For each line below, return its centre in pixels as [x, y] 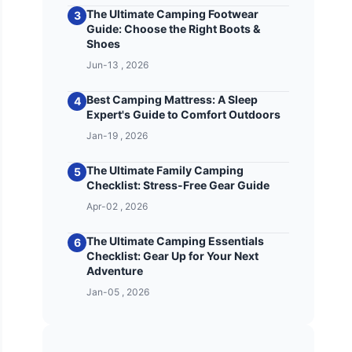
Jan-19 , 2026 [117, 136]
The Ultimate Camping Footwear [173, 14]
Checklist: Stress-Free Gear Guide [178, 185]
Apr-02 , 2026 [117, 206]
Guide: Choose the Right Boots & [174, 29]
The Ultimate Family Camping [165, 170]
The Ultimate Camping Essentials [176, 241]
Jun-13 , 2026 [118, 65]
